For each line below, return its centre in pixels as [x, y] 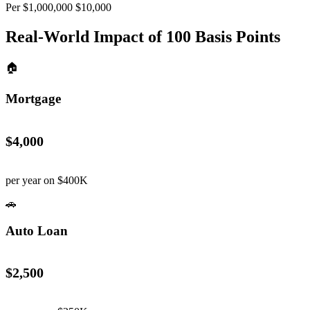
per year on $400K [47, 180]
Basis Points [236, 36]
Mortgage [33, 99]
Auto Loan [37, 230]
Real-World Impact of [86, 36]
